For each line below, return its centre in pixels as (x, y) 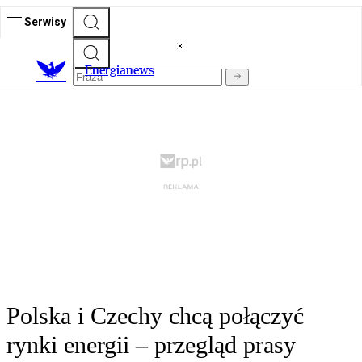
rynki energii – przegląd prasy (151, 345)
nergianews (123, 70)
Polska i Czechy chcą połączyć (155, 316)
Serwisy (45, 21)
